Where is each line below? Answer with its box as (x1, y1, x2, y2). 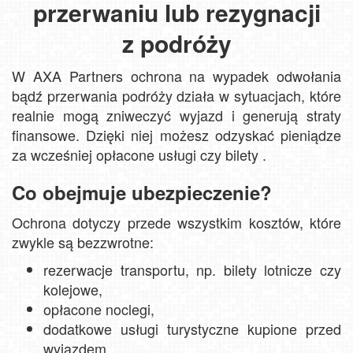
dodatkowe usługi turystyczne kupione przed (43, 318, 341, 339)
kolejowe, (43, 278, 102, 299)
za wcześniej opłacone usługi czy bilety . (12, 143, 266, 165)
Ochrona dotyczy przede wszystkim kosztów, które (12, 211, 341, 232)
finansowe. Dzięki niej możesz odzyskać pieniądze (12, 124, 341, 145)
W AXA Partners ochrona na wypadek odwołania (12, 65, 341, 86)
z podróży (121, 25, 232, 60)
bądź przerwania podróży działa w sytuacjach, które (12, 84, 341, 106)
